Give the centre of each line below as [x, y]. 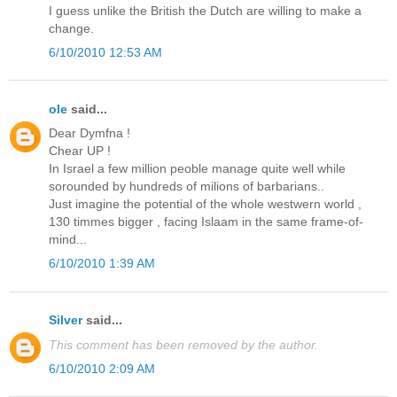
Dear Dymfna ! [90, 133]
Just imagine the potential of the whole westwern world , [205, 204]
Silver [66, 320]
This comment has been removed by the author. [183, 344]
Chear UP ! [80, 151]
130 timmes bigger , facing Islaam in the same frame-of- [206, 222]
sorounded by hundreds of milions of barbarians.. [187, 187]
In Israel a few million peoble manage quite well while [197, 169]
